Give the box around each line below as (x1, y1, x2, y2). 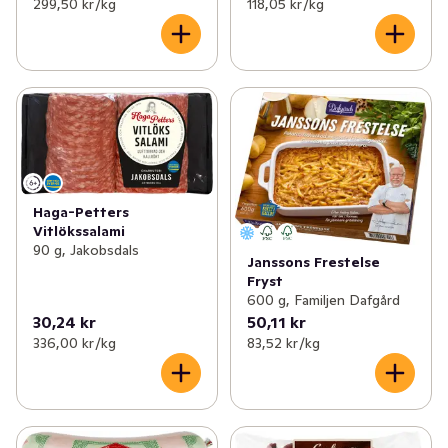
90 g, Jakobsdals (33, 241, 139, 260)
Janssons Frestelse (246, 253, 380, 272)
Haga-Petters (33, 203, 129, 222)
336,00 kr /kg (33, 334, 116, 353)
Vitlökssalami (33, 222, 125, 241)
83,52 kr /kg (246, 334, 320, 353)
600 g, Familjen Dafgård (246, 291, 400, 310)
